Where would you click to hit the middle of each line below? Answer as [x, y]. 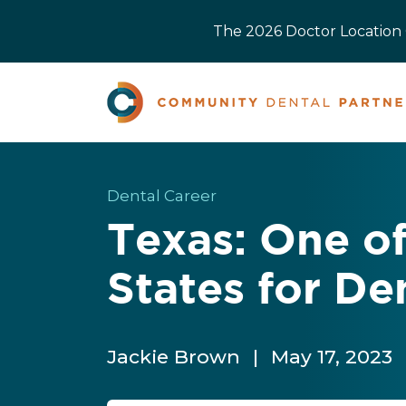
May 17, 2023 [332, 357]
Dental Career [162, 196]
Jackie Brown [176, 357]
